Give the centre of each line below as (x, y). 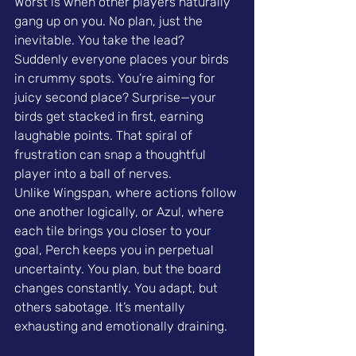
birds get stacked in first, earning (110, 116)
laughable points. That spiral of (105, 135)
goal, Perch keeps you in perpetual (116, 250)
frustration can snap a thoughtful (112, 154)
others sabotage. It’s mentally (101, 307)
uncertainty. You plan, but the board (119, 269)
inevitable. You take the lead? (101, 40)
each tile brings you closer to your (114, 230)
